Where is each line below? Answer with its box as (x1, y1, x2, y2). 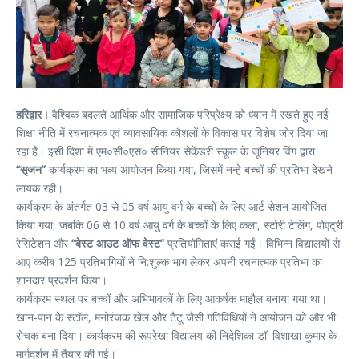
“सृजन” (16, 162, 46, 178)
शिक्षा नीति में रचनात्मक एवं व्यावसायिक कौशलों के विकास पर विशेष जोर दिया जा (16, 125, 328, 141)
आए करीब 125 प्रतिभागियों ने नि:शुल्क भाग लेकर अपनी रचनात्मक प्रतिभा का (16, 254, 322, 270)
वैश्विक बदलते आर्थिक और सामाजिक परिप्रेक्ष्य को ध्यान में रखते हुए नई (49, 107, 329, 123)
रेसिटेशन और (16, 236, 71, 252)
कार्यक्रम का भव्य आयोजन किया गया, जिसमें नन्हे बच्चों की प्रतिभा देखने (46, 162, 333, 178)
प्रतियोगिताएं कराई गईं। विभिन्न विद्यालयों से (164, 236, 340, 252)
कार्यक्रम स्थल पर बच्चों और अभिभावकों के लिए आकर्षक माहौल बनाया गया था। (16, 291, 327, 307)
